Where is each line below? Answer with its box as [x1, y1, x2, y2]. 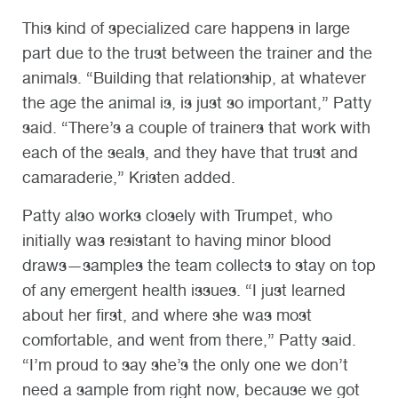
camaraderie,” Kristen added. [22, 168, 240, 187]
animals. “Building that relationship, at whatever [22, 68, 366, 88]
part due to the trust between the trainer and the [22, 44, 372, 63]
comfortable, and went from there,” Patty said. [22, 330, 356, 349]
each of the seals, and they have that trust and [22, 143, 358, 163]
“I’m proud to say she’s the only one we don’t [22, 354, 348, 374]
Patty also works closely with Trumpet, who [22, 205, 332, 225]
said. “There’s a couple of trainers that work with [22, 118, 370, 138]
